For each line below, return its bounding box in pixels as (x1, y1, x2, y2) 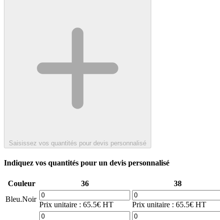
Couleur (7, 179, 35, 188)
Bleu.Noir (5, 195, 36, 204)
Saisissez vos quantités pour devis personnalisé (9, 139, 146, 147)
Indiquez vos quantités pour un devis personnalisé (4, 159, 169, 167)
